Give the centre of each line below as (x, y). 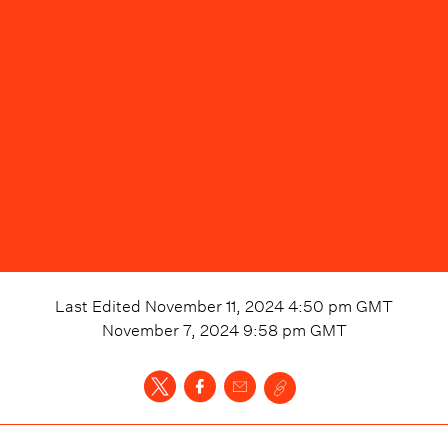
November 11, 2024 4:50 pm (248, 304)
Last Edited (100, 304)
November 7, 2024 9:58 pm (203, 328)
